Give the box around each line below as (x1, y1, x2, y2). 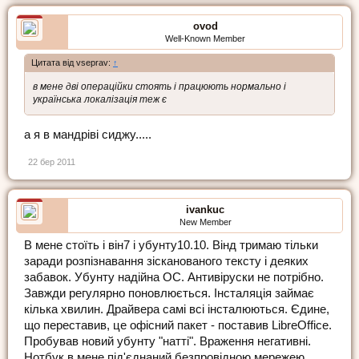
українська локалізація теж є (33, 93, 167, 105)
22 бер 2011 (28, 157, 75, 167)
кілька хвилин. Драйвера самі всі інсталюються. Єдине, (24, 303, 329, 317)
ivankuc (186, 204, 224, 216)
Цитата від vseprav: (31, 57, 113, 67)
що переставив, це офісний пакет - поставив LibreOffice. (24, 319, 332, 333)
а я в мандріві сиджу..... (24, 128, 151, 142)
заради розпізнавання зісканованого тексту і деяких (24, 255, 309, 268)
